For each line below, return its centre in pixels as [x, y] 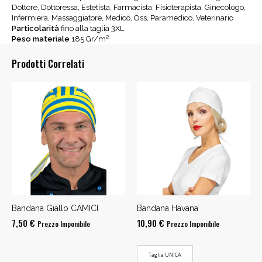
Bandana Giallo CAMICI [55, 208]
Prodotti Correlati [48, 63]
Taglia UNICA [165, 254]
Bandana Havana [168, 208]
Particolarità [36, 28]
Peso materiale [41, 39]
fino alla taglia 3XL [92, 28]
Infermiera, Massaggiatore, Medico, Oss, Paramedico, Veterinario [123, 18]
